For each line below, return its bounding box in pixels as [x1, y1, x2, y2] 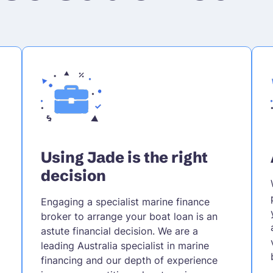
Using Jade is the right [40, 147, 208, 166]
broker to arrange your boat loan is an [40, 210, 218, 222]
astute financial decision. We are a [40, 224, 198, 237]
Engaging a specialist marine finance [40, 195, 210, 208]
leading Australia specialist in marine [40, 239, 209, 252]
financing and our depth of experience [40, 253, 218, 266]
